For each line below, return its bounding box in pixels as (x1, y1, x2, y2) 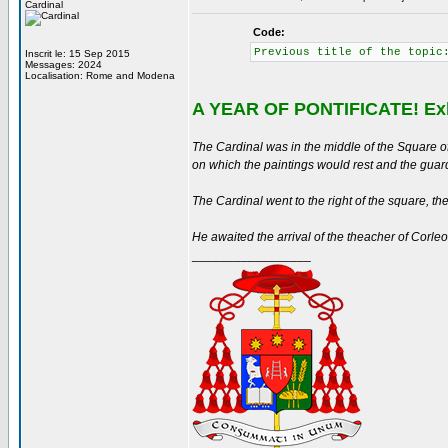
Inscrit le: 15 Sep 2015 (25, 48, 130, 59)
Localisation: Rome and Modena (25, 70, 175, 81)
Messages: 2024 (25, 59, 102, 70)
